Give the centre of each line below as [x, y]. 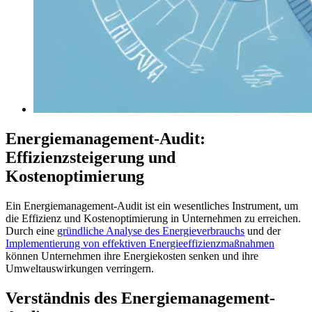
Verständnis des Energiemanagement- [140, 298]
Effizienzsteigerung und [91, 157]
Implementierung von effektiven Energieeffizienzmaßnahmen [140, 243]
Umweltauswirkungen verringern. [80, 268]
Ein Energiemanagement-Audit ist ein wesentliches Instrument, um [152, 205]
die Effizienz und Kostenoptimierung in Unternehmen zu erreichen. [153, 218]
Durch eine [31, 231]
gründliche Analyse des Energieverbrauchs [151, 231]
